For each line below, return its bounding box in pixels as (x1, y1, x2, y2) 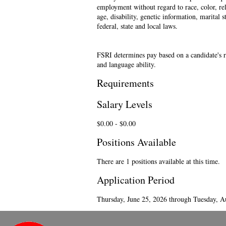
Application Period (97, 173, 175, 187)
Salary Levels (97, 97, 152, 111)
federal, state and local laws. (97, 21, 178, 31)
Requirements (97, 76, 154, 90)
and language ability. (97, 60, 156, 70)
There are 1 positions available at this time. (97, 156, 220, 166)
